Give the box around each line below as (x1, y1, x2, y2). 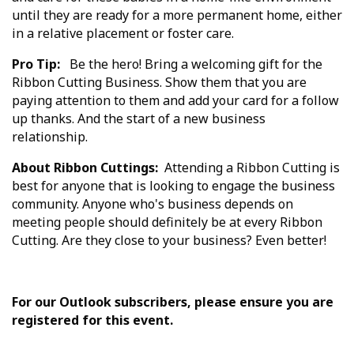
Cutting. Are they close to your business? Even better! (12, 232, 326, 250)
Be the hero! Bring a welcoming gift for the (66, 55, 322, 73)
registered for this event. (12, 311, 173, 330)
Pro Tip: (12, 55, 66, 73)
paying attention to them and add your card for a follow (12, 92, 339, 110)
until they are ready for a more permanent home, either (12, 6, 342, 24)
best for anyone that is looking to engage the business (12, 177, 335, 195)
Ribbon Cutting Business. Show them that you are (12, 73, 307, 92)
